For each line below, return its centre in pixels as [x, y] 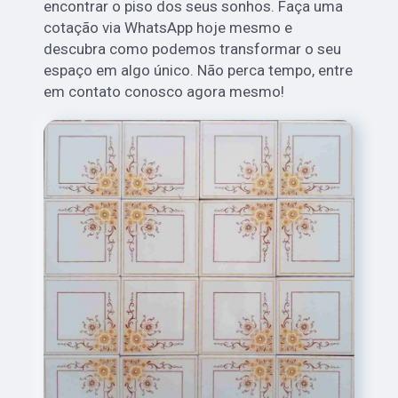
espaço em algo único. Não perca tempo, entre [199, 71]
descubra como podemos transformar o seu [193, 49]
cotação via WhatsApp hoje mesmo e [168, 28]
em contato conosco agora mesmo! [164, 92]
